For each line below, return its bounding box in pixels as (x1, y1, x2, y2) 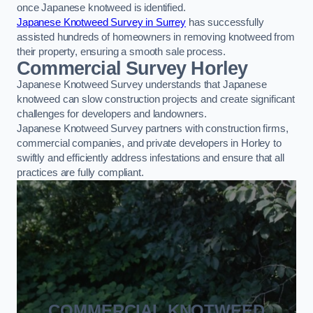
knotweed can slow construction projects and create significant (17, 93, 295, 105)
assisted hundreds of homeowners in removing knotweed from (17, 31, 295, 43)
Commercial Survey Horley (17, 57, 248, 79)
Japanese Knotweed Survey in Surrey (17, 16, 187, 28)
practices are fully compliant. (17, 166, 144, 178)
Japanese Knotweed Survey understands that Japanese (17, 78, 267, 90)
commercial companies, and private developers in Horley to (17, 137, 282, 149)
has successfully (186, 16, 264, 28)
